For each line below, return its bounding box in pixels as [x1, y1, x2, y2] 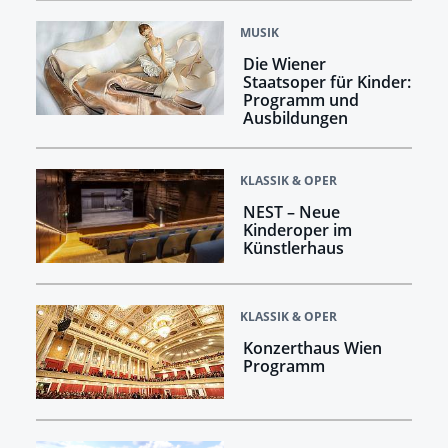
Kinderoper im [242, 219, 352, 242]
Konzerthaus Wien [242, 337, 382, 360]
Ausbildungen [242, 107, 348, 130]
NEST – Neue [242, 201, 340, 224]
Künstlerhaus [242, 237, 344, 260]
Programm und [242, 89, 359, 112]
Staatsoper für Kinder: [242, 71, 411, 94]
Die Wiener [242, 53, 326, 76]
